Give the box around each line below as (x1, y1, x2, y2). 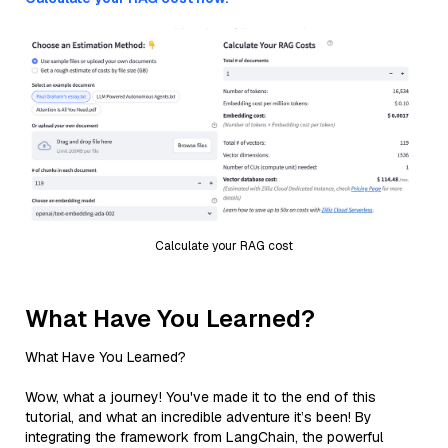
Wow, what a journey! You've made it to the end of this (25, 387, 376, 406)
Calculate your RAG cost (155, 237, 293, 254)
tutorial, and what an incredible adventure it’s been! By (25, 407, 372, 426)
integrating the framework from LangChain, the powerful (25, 427, 383, 446)
